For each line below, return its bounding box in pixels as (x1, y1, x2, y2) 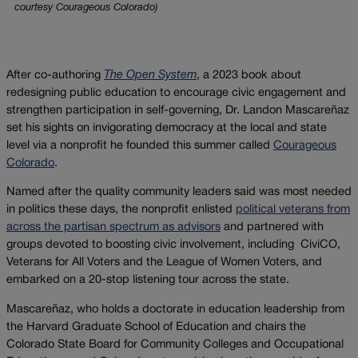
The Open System (104, 70, 197, 81)
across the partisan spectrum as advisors (6, 222, 221, 233)
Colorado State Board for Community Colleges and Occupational (6, 339, 344, 350)
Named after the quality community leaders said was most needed (6, 187, 352, 198)
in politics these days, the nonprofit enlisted (6, 205, 236, 216)
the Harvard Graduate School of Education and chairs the (6, 321, 306, 332)
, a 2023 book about (197, 70, 301, 81)
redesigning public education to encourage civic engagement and (6, 87, 346, 98)
